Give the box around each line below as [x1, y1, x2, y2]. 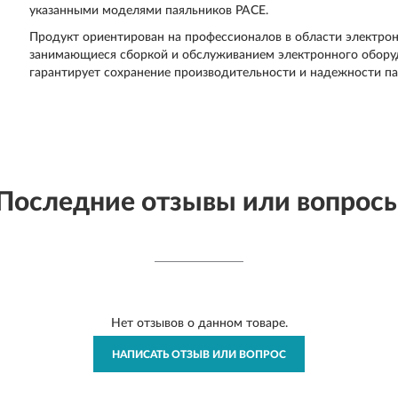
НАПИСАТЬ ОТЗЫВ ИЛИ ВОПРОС [112, 348, 286, 360]
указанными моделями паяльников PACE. [29, 4, 269, 17]
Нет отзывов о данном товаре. [110, 316, 288, 330]
